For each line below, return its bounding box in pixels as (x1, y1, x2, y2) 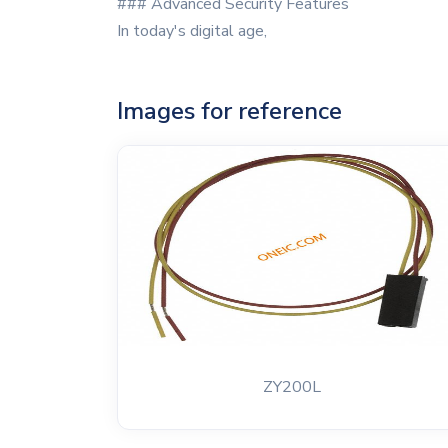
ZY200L (262, 376, 321, 398)
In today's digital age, (117, 20, 267, 42)
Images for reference (117, 95, 342, 127)
